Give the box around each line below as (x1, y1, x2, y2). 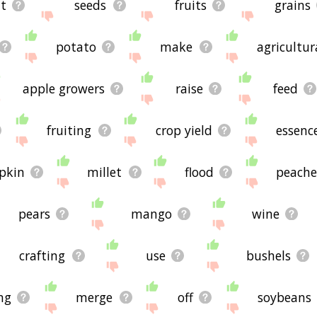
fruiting (47, 121, 92, 139)
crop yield (155, 121, 212, 139)
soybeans (258, 288, 312, 306)
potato (55, 38, 96, 55)
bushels (246, 246, 291, 264)
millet (87, 163, 122, 180)
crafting (19, 246, 66, 264)
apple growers (22, 79, 105, 97)
